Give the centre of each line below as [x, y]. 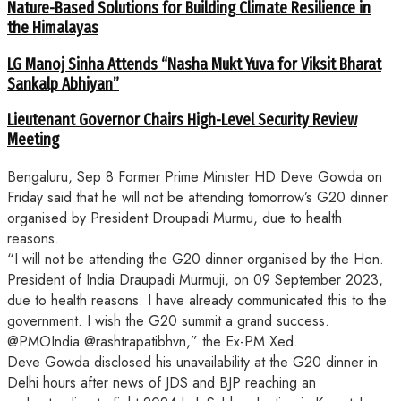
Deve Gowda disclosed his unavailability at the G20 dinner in [192, 363]
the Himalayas [53, 28]
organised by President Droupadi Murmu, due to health [175, 218]
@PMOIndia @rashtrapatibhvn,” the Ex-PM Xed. [153, 342]
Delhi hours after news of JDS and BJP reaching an [162, 383]
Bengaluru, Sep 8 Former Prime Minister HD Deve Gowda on [195, 177]
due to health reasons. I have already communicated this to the [197, 301]
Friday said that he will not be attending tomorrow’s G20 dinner [197, 198]
